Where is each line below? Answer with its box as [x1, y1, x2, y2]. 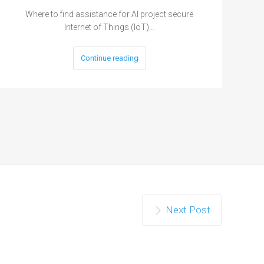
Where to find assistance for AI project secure [25, 9, 194, 19]
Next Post [165, 203, 210, 216]
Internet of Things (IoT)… [64, 22, 155, 32]
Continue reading [80, 53, 138, 62]
